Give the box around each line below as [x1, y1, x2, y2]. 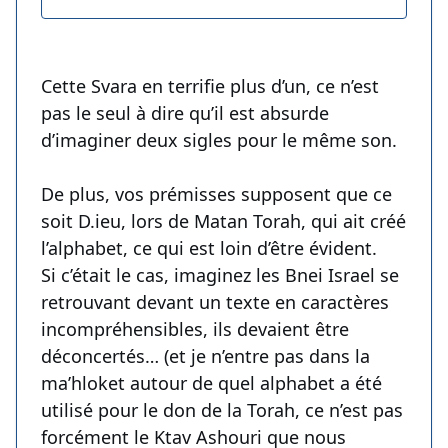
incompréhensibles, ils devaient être [41, 317, 349, 342]
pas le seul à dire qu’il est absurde [41, 101, 329, 126]
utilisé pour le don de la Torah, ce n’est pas [41, 398, 403, 423]
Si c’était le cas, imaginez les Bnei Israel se [41, 263, 399, 288]
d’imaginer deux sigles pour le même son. [41, 128, 397, 153]
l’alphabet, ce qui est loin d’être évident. [41, 236, 377, 261]
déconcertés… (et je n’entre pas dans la [41, 344, 370, 369]
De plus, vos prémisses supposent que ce [41, 182, 392, 207]
